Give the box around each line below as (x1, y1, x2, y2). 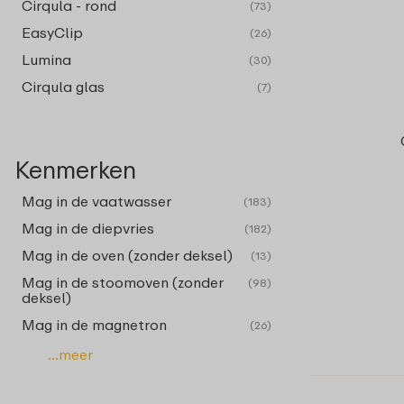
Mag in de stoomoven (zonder (22, 273, 224, 291)
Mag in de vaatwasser (22, 192, 171, 210)
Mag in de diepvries (22, 219, 154, 237)
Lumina (22, 50, 71, 69)
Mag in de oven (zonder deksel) (22, 246, 233, 264)
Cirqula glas (22, 78, 105, 96)
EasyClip (22, 23, 83, 41)
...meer (48, 345, 93, 363)
